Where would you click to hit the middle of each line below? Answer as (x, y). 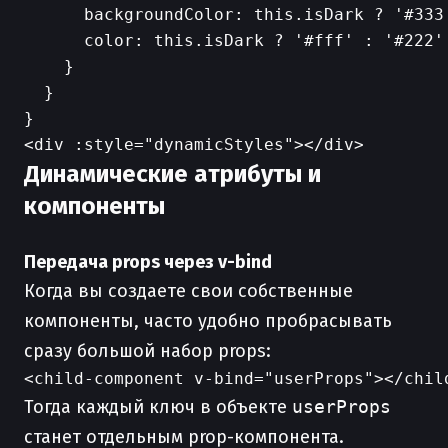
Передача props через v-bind (148, 262)
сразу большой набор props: (147, 351)
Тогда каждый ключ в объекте (158, 407)
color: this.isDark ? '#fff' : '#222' (234, 40)
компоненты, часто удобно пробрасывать (208, 321)
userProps (341, 406)
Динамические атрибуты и (172, 174)
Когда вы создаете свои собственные (188, 291)
